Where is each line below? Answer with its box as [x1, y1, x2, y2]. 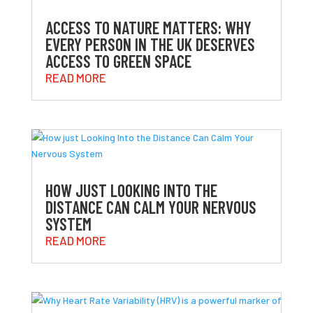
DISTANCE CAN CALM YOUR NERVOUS [45, 196, 256, 217]
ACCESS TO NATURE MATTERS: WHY [45, 17, 252, 38]
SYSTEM [45, 213, 92, 234]
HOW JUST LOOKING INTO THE [45, 180, 217, 201]
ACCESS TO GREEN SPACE [45, 50, 191, 71]
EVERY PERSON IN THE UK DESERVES [45, 34, 255, 54]
